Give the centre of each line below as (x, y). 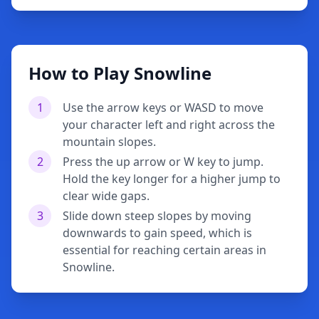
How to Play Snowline (120, 73)
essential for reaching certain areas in (164, 250)
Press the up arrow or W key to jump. (163, 162)
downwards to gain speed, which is (157, 233)
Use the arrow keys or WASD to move (163, 108)
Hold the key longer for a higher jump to (172, 179)
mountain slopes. (109, 142)
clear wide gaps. (106, 196)
